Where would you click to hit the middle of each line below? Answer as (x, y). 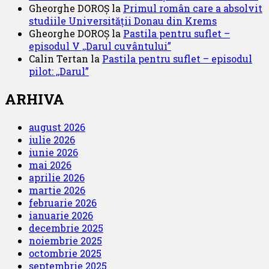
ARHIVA (35, 99)
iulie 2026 (52, 140)
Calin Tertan (59, 59)
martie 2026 (57, 190)
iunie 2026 (53, 153)
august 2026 (57, 127)
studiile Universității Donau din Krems (123, 21)
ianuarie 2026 (61, 216)
